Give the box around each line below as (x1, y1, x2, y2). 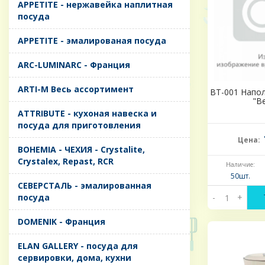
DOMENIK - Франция (18, 216, 105, 228)
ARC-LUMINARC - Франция (18, 59, 130, 71)
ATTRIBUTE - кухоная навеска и (18, 108, 157, 119)
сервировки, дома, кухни (18, 252, 131, 264)
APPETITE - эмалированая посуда (18, 35, 166, 47)
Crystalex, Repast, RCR (18, 156, 114, 167)
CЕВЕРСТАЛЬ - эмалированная (18, 180, 151, 192)
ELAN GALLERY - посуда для (18, 240, 138, 252)
